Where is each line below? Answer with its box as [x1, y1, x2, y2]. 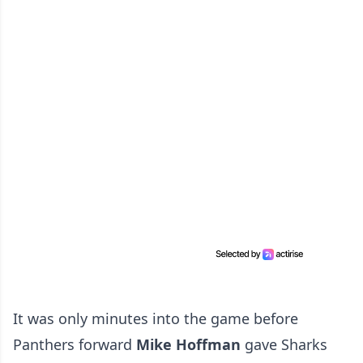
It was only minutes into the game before [13, 309, 298, 329]
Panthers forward [13, 335, 136, 355]
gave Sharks [245, 335, 327, 355]
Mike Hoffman [136, 335, 245, 355]
